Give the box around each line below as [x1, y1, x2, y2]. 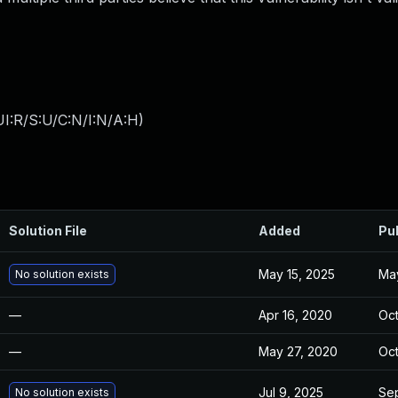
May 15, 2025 [259, 267, 335, 282]
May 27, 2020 [259, 344, 338, 359]
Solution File [9, 223, 87, 238]
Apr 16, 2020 [259, 307, 332, 322]
